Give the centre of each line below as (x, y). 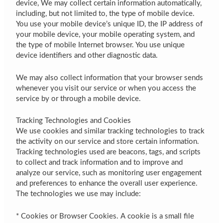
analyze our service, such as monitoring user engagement (109, 173)
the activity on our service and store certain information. (108, 142)
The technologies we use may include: (79, 194)
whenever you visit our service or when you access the (106, 88)
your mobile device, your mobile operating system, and (106, 35)
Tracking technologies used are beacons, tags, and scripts (109, 152)
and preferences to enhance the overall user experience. (107, 184)
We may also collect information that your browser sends (110, 78)
